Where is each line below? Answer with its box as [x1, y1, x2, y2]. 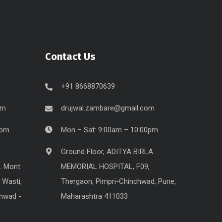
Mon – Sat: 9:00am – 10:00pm [61, 125, 158, 134]
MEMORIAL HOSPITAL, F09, [61, 162, 150, 171]
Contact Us [45, 50, 96, 62]
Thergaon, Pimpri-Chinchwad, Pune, [61, 176, 176, 186]
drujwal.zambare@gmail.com [61, 103, 155, 112]
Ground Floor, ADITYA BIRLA [61, 147, 153, 156]
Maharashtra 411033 [61, 191, 128, 201]
